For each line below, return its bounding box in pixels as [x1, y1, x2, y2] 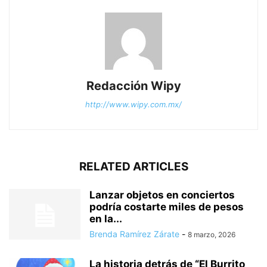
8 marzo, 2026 [188, 229, 235, 239]
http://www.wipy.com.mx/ [85, 99, 182, 109]
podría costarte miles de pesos [89, 200, 244, 213]
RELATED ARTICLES [79, 159, 188, 173]
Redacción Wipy [86, 78, 181, 93]
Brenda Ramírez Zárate [89, 228, 179, 239]
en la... [89, 212, 122, 225]
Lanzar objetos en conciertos [89, 188, 235, 201]
